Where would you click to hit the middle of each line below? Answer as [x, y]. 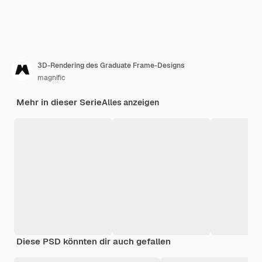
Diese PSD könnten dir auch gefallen [94, 242]
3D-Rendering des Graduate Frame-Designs [111, 66]
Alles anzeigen [130, 103]
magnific [51, 78]
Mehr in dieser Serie [59, 102]
